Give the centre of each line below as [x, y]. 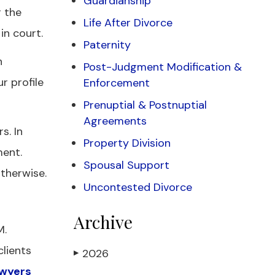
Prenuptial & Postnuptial [145, 105]
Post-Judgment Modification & [163, 67]
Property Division [127, 143]
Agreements [115, 121]
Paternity [107, 45]
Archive [103, 222]
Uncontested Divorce [138, 187]
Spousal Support [126, 165]
